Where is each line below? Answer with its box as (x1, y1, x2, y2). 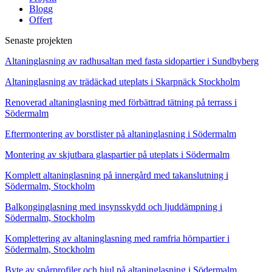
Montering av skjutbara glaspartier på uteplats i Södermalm (5, 149, 229, 160)
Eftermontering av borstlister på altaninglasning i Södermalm (5, 129, 236, 140)
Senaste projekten (5, 35, 72, 46)
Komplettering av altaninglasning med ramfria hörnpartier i (5, 233, 229, 244)
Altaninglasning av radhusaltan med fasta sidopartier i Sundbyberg (5, 56, 259, 67)
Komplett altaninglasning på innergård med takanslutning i (5, 170, 228, 181)
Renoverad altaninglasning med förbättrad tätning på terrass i (5, 97, 237, 108)
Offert (29, 15, 52, 25)
